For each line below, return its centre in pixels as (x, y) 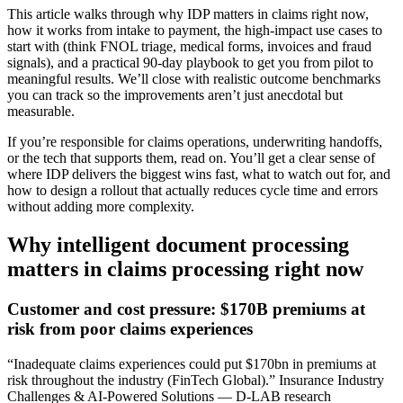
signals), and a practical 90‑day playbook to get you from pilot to (190, 63)
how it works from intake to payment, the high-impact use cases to (195, 31)
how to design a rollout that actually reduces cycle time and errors (193, 191)
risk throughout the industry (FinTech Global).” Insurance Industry (196, 380)
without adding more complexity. (101, 207)
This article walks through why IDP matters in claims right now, (188, 14)
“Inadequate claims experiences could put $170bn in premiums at (192, 363)
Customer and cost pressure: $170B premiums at (186, 309)
